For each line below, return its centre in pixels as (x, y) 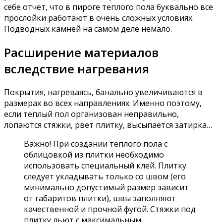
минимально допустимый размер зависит (106, 187)
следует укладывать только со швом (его (105, 176)
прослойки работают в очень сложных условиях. (99, 18)
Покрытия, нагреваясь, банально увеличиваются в (103, 92)
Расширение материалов (81, 53)
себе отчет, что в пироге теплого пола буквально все (109, 7)
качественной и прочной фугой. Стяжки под (110, 209)
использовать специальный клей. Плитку (105, 166)
